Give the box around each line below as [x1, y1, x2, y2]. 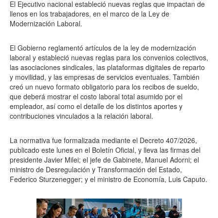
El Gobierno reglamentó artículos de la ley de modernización [10, 43, 196, 53]
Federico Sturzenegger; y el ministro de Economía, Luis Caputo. [10, 174, 207, 184]
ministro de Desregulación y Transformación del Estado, [10, 164, 182, 174]
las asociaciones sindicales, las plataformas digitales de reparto [10, 62, 205, 72]
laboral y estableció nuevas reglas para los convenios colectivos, [10, 53, 208, 62]
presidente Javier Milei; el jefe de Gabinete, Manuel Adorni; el [10, 155, 199, 164]
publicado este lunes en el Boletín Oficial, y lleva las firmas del [10, 145, 200, 155]
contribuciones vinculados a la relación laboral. [10, 111, 153, 121]
